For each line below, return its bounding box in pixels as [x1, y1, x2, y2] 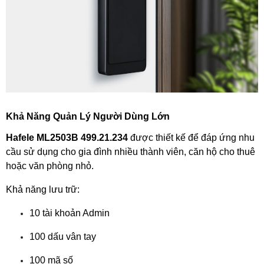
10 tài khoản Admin [29, 207, 112, 218]
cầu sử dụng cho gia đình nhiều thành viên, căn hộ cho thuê [6, 146, 255, 157]
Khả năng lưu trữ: [6, 184, 80, 194]
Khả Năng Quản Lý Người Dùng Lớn [6, 111, 170, 121]
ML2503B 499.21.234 [37, 132, 128, 143]
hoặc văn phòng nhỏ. [6, 160, 94, 171]
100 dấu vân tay [29, 231, 98, 242]
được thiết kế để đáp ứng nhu [128, 132, 255, 143]
